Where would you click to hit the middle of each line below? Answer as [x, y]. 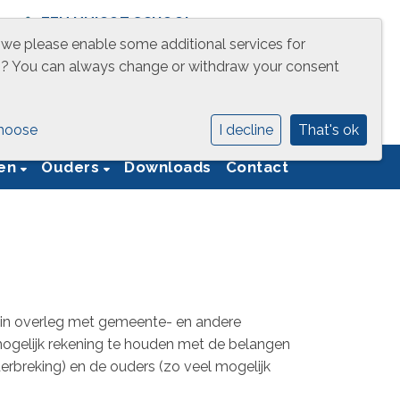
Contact [257, 167]
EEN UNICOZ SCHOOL [117, 23]
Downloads [168, 167]
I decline [246, 130]
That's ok [329, 130]
